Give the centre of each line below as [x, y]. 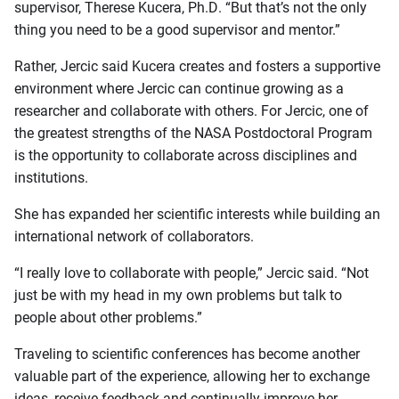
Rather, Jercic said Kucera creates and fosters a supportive [197, 66]
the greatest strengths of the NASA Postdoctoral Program [193, 133]
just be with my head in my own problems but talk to [178, 295]
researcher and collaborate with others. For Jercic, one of [191, 110]
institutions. [51, 177]
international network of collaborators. [134, 236]
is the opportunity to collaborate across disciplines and [186, 155]
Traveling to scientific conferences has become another [187, 354]
